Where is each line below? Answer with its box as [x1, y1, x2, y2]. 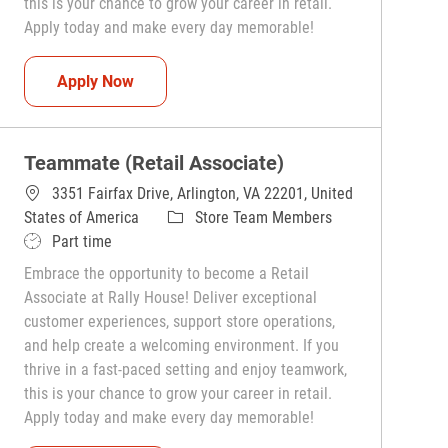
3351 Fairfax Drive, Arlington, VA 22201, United [52, 184, 354, 204]
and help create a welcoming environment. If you [24, 336, 340, 356]
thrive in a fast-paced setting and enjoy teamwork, [24, 360, 348, 380]
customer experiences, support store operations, [24, 312, 336, 332]
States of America [24, 208, 140, 228]
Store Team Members [195, 208, 333, 228]
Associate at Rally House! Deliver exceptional [24, 288, 318, 308]
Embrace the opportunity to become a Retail [24, 264, 310, 284]
